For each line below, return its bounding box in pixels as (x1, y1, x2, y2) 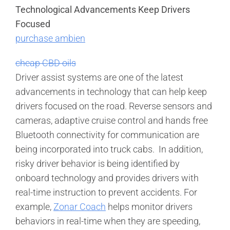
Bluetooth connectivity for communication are (15, 129, 199, 140)
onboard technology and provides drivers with (15, 172, 199, 183)
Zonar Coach (53, 201, 106, 212)
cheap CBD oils (15, 57, 76, 68)
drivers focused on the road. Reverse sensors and (15, 100, 212, 111)
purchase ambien (15, 32, 85, 44)
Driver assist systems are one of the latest (15, 71, 183, 83)
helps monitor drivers (106, 201, 193, 212)
